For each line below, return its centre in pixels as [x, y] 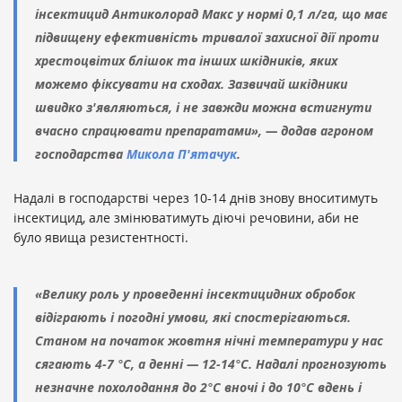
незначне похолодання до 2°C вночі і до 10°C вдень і [198, 388]
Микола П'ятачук [180, 154]
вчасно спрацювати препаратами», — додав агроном [204, 131]
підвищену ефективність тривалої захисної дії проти [207, 38]
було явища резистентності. [101, 238]
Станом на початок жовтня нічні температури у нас [209, 341]
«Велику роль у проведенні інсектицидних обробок [195, 294]
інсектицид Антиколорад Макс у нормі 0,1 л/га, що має [211, 14]
